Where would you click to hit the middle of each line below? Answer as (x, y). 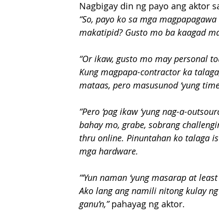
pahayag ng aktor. (147, 204)
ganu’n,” (94, 204)
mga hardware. (109, 151)
